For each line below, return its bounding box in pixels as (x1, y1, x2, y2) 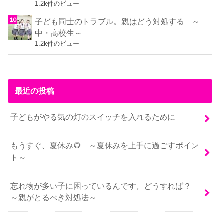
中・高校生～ (35, 28, 82, 37)
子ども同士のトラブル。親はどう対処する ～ (35, 16, 200, 26)
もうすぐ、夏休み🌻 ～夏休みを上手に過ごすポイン (10, 140, 199, 150)
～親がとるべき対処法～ (10, 192, 97, 202)
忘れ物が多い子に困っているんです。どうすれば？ (10, 181, 199, 190)
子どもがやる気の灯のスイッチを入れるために (10, 112, 176, 121)
